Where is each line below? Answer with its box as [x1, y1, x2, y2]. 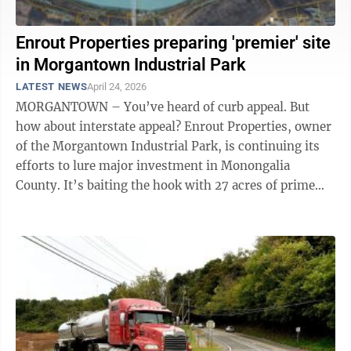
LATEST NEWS [16, 81, 88, 92]
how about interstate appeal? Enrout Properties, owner [16, 119, 184, 134]
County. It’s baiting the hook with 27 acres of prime [16, 178, 63, 193]
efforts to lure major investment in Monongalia [16, 158, 290, 173]
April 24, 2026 [87, 81, 147, 92]
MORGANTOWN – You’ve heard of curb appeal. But [16, 100, 290, 114]
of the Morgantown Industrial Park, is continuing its [16, 139, 320, 154]
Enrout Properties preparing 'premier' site [16, 33, 331, 52]
